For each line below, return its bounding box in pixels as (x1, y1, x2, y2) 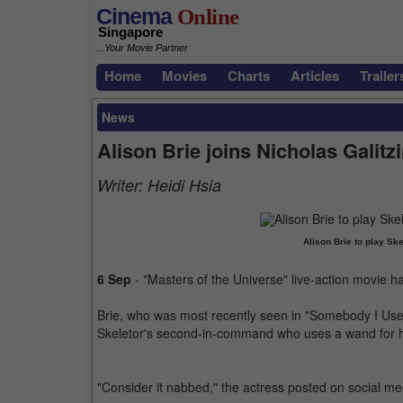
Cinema (96, 4, 172, 29)
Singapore (98, 24, 163, 40)
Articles (291, 66, 339, 85)
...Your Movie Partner (96, 42, 188, 54)
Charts (228, 66, 270, 85)
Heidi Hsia (148, 174, 221, 196)
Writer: (97, 174, 148, 196)
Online (172, 4, 239, 29)
